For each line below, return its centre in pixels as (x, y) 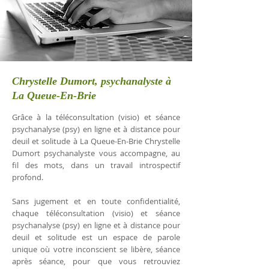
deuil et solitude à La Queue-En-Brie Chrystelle (96, 141)
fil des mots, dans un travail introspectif (96, 165)
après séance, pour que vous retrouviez (96, 261)
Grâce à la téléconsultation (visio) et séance (96, 117)
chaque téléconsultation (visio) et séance (96, 213)
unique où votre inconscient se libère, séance (96, 249)
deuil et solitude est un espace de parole (96, 237)
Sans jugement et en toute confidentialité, (96, 201)
